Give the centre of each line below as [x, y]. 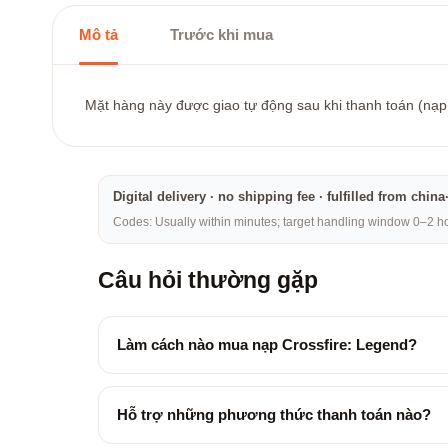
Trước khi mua [221, 34]
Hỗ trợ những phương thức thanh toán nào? [274, 414]
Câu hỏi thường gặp [208, 280]
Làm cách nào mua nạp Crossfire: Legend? [267, 344]
